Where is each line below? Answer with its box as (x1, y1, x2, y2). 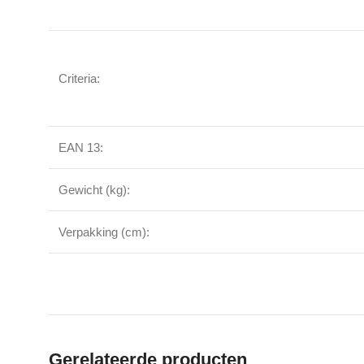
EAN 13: (58, 141, 103, 154)
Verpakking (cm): (58, 225, 149, 239)
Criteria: (58, 71, 100, 85)
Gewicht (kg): (58, 183, 130, 197)
